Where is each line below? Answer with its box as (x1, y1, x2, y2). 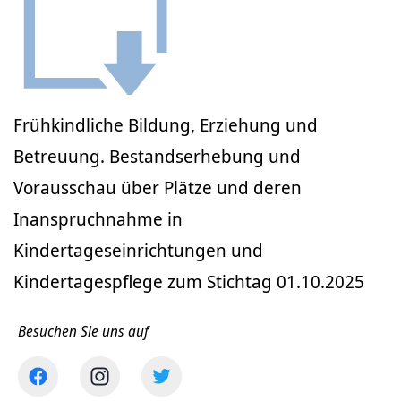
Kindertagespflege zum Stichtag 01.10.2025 (13, 269, 364, 294)
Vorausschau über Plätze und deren (13, 175, 302, 200)
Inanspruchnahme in (13, 207, 183, 231)
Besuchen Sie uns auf (18, 321, 149, 341)
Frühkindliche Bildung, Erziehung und (13, 113, 318, 137)
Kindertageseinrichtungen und (13, 238, 263, 262)
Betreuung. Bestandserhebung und (13, 144, 301, 168)
